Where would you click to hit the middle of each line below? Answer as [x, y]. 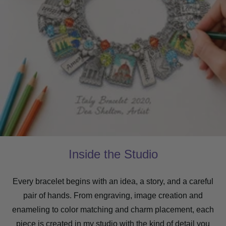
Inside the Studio [113, 154]
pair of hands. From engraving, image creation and [113, 195]
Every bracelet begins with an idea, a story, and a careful [113, 181]
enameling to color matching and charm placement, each [113, 209]
